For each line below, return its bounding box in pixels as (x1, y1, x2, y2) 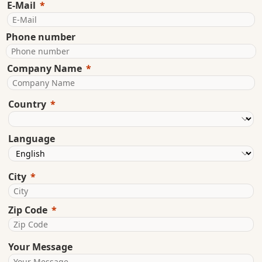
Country (8, 98, 46, 111)
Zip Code (8, 204, 47, 217)
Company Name (7, 62, 82, 75)
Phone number (6, 30, 75, 44)
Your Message (8, 240, 73, 254)
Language (8, 132, 55, 146)
